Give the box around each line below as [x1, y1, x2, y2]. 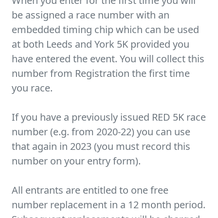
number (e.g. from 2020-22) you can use [12, 125, 190, 138]
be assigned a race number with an [12, 8, 169, 21]
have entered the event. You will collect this [12, 52, 204, 65]
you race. [12, 81, 53, 94]
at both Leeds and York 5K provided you [12, 37, 189, 51]
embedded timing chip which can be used [12, 23, 199, 36]
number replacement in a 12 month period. [12, 198, 205, 211]
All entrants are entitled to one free [12, 183, 168, 197]
